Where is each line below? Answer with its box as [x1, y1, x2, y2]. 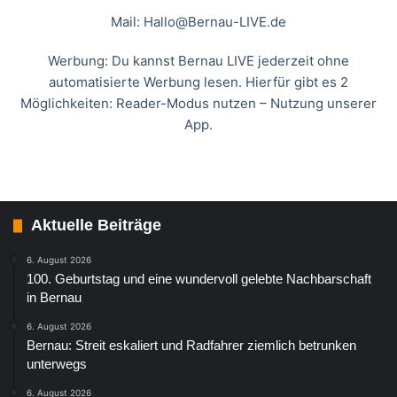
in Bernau [27, 290, 82, 306]
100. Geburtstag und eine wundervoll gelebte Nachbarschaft [27, 271, 371, 287]
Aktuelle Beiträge [31, 216, 161, 235]
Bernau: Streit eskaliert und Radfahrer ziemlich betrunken [27, 338, 356, 354]
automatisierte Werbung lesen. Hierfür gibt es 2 [49, 74, 348, 91]
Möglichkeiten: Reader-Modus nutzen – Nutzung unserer [20, 95, 377, 113]
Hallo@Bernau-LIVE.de [144, 13, 286, 31]
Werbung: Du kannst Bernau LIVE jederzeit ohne [48, 52, 349, 70]
